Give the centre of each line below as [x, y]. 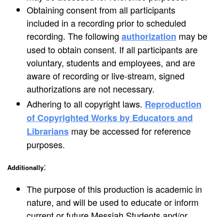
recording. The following [74, 36]
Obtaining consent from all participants [101, 9]
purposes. [46, 144]
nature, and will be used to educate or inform [113, 202]
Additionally [25, 167]
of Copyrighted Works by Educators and [110, 117]
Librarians [48, 131]
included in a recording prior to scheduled [106, 23]
